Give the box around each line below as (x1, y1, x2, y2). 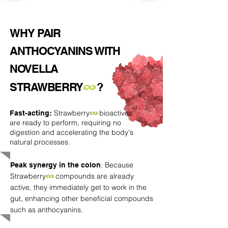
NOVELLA (10, 62, 59, 75)
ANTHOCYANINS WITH (10, 44, 121, 58)
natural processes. (10, 137, 70, 147)
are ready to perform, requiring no (10, 118, 121, 127)
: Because (101, 160, 133, 169)
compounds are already (55, 172, 134, 181)
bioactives (99, 108, 132, 118)
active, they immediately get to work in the (10, 183, 147, 192)
